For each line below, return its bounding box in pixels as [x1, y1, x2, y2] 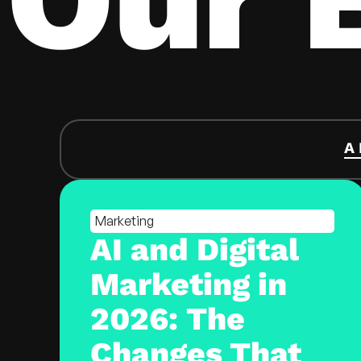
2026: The [90, 301, 246, 338]
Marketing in [90, 266, 288, 304]
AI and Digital [90, 231, 300, 269]
